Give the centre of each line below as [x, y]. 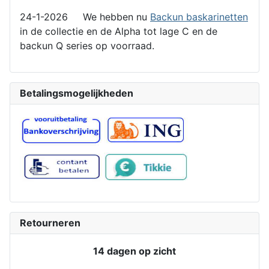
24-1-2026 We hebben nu [85, 17]
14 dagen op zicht [134, 251]
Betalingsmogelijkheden [77, 93]
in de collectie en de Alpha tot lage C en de [119, 31]
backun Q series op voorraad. [89, 45]
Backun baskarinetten [199, 17]
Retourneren [50, 222]
